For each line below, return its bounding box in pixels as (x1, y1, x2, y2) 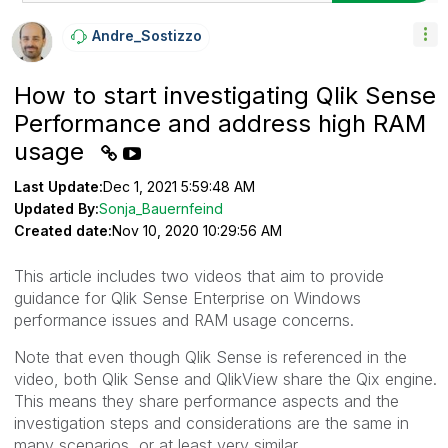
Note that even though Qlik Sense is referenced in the (14, 346, 407, 367)
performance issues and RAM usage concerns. (14, 309, 359, 330)
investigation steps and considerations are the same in (14, 412, 409, 433)
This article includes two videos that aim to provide (14, 265, 384, 286)
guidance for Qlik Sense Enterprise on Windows (14, 287, 361, 308)
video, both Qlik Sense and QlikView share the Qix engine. (14, 368, 437, 389)
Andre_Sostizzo (92, 26, 202, 44)
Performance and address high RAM (14, 108, 426, 138)
